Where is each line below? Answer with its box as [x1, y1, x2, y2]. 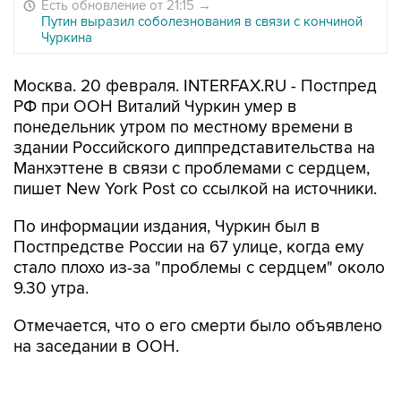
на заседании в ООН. [13, 337, 179, 357]
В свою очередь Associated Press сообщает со [13, 374, 379, 395]
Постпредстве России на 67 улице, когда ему [13, 237, 363, 258]
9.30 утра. [13, 278, 89, 299]
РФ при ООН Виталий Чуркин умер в [13, 97, 297, 117]
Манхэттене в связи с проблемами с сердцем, [13, 158, 370, 179]
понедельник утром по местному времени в [13, 117, 354, 138]
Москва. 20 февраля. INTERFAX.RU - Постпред [13, 76, 377, 97]
